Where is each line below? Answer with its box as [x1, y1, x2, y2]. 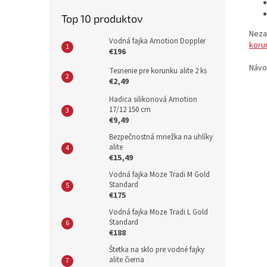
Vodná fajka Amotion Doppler [109, 36, 206, 46]
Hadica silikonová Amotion [109, 94, 197, 105]
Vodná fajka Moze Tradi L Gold [109, 207, 208, 218]
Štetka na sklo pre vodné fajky [109, 244, 204, 255]
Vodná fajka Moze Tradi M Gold [109, 169, 210, 180]
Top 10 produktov [61, 12, 143, 25]
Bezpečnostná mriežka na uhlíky [109, 132, 213, 142]
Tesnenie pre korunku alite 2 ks [109, 66, 207, 76]
